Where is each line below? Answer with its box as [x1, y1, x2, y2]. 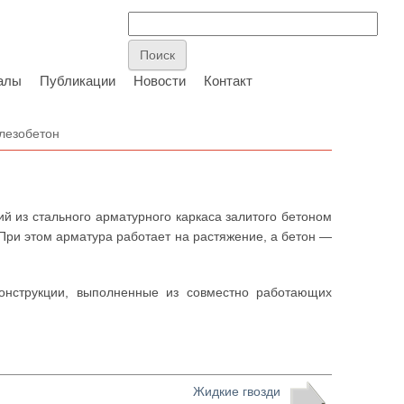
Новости [133, 73, 186, 88]
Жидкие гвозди [193, 384, 280, 399]
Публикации [40, 73, 115, 88]
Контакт [204, 73, 252, 88]
